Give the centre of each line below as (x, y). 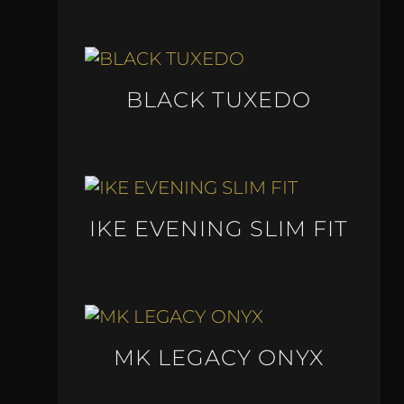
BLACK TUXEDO (219, 100)
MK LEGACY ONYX (219, 358)
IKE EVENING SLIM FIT (219, 229)
